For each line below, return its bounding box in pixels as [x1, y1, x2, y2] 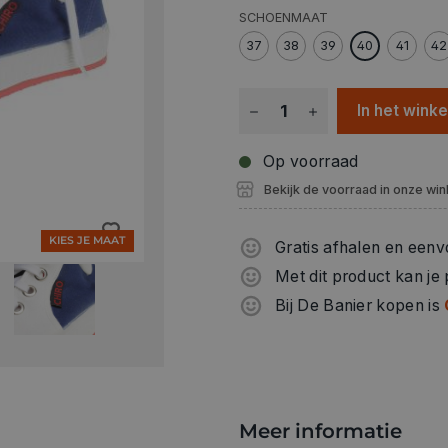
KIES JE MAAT [49, 233, 126, 247]
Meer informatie [239, 418, 402, 443]
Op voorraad [263, 151, 359, 171]
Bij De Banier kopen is [275, 295, 445, 315]
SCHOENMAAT [239, 9, 328, 25]
